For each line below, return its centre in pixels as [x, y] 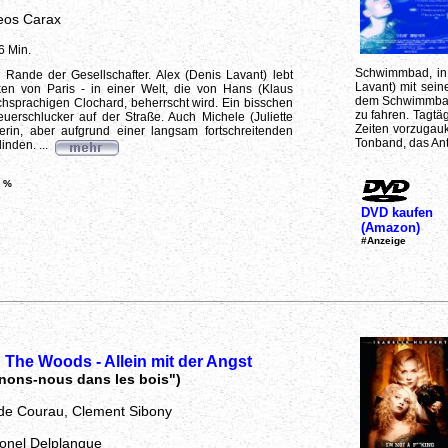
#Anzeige [383, 240]
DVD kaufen [396, 212]
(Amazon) [390, 227]
